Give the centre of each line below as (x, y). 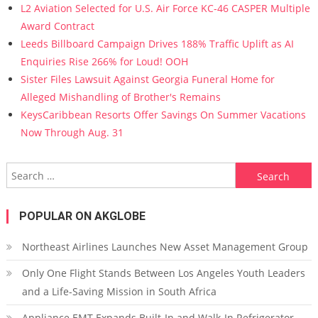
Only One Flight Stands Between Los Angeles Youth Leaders (163, 273)
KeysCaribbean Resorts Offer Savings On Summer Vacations (163, 115)
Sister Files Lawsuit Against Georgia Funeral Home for (147, 79)
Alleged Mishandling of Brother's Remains (120, 97)
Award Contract (57, 26)
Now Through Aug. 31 (72, 132)
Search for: (261, 171)
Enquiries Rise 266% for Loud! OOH (104, 61)
